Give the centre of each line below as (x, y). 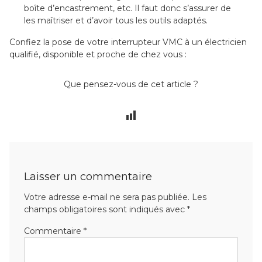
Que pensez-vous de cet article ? (131, 84)
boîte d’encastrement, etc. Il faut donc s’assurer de (127, 8)
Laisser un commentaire (88, 176)
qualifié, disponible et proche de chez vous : (98, 54)
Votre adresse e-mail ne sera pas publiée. (107, 197)
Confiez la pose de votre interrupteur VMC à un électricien (128, 42)
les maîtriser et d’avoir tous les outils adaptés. (116, 20)
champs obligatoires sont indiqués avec (106, 209)
